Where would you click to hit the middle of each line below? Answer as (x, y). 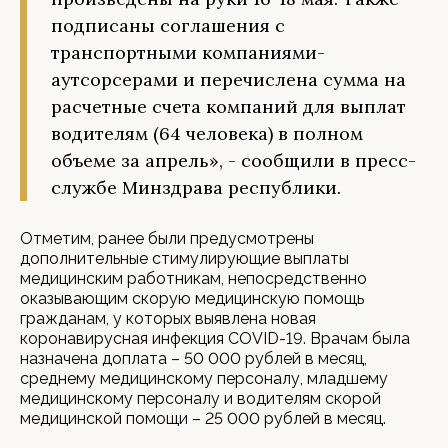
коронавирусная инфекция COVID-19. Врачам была (215, 338)
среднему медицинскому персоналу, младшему (204, 378)
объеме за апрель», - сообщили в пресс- (233, 160)
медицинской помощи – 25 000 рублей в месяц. (203, 418)
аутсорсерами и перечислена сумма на (228, 79)
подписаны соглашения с (168, 25)
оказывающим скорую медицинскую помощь (192, 298)
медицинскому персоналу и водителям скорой (200, 398)
